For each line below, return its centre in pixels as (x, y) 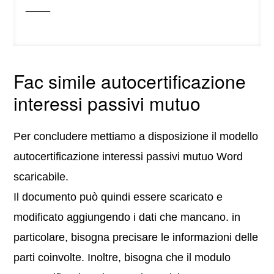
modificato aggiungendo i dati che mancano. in (127, 217)
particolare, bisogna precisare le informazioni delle (136, 238)
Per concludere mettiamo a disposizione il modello (136, 137)
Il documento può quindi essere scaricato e (118, 197)
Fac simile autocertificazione (130, 81)
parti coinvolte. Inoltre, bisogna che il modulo (122, 258)
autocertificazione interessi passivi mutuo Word (128, 157)
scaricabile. (41, 177)
